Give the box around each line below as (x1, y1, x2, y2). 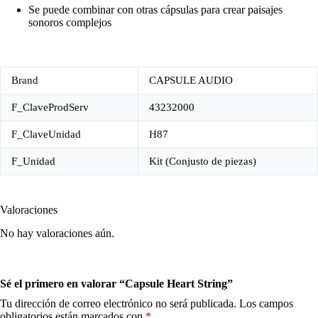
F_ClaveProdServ (11, 102, 89, 114)
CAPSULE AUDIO (149, 75, 233, 87)
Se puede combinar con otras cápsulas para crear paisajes (28, 4, 283, 16)
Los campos (239, 297, 293, 309)
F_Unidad (11, 155, 55, 168)
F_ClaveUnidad (11, 128, 81, 141)
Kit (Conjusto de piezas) (149, 155, 256, 168)
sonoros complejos (28, 16, 111, 29)
